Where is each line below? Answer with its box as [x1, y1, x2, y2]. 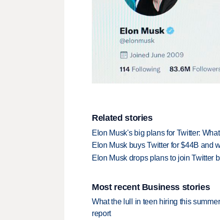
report [92, 209, 111, 218]
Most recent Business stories [92, 182, 210, 192]
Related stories [92, 113, 153, 123]
